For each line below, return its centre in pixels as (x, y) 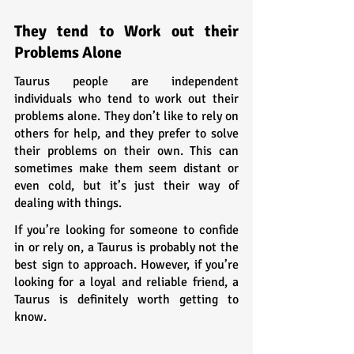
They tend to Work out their (126, 31)
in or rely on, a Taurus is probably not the (126, 247)
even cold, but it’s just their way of (126, 185)
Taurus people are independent (126, 81)
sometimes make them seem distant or (126, 168)
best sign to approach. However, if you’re (126, 264)
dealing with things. (68, 203)
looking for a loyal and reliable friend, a (126, 282)
